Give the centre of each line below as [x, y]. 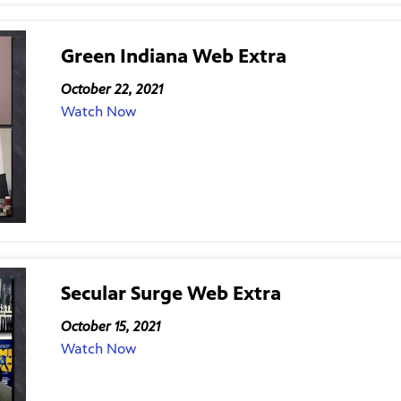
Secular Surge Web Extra [171, 293]
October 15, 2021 [110, 327]
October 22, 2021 [111, 90]
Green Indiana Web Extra [173, 55]
